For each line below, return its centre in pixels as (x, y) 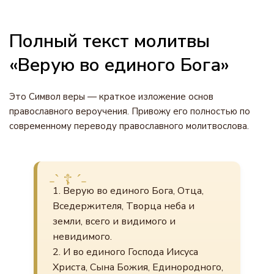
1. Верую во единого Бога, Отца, (128, 191)
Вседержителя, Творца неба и (124, 206)
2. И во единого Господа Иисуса (125, 252)
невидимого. (82, 237)
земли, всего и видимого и (114, 221)
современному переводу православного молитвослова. (129, 126)
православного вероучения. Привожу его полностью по (130, 111)
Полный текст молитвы (109, 41)
